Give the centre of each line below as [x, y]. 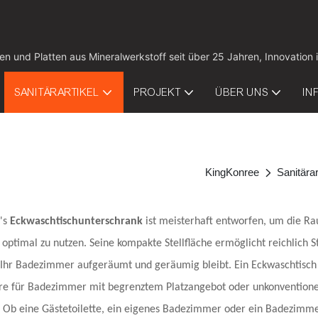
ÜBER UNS [242, 92]
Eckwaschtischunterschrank [77, 222]
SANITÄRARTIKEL [57, 92]
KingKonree [232, 172]
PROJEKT [158, 92]
